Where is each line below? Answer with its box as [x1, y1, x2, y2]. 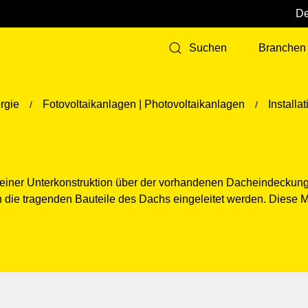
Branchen [258, 42, 306, 54]
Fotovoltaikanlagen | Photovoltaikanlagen [43, 98, 245, 110]
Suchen [189, 42, 227, 54]
